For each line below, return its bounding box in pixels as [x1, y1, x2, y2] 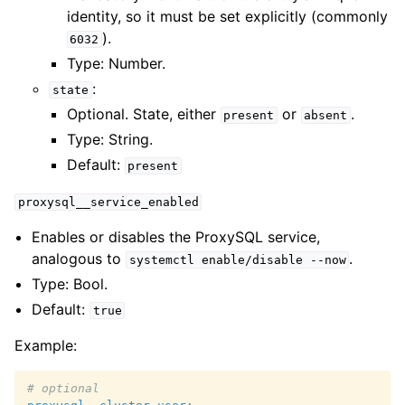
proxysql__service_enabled [17, 195, 199, 209]
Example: [14, 336, 77, 354]
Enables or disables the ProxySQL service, [32, 228, 321, 246]
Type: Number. [66, 54, 165, 72]
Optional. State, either [66, 105, 221, 123]
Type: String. [66, 130, 153, 148]
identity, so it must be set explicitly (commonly [66, 7, 388, 25]
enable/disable [201, 253, 303, 267]
